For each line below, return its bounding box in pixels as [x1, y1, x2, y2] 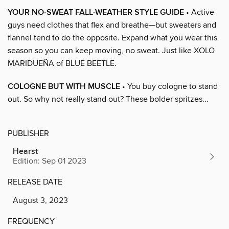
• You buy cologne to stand [120, 81, 218, 91]
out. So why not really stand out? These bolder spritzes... [8, 94, 209, 104]
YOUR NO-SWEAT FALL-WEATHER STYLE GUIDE [8, 7, 184, 18]
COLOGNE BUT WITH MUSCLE [8, 81, 120, 92]
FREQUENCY [8, 216, 55, 226]
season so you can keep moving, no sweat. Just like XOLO [8, 45, 215, 56]
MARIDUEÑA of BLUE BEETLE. [8, 58, 117, 68]
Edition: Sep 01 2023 [13, 155, 86, 166]
